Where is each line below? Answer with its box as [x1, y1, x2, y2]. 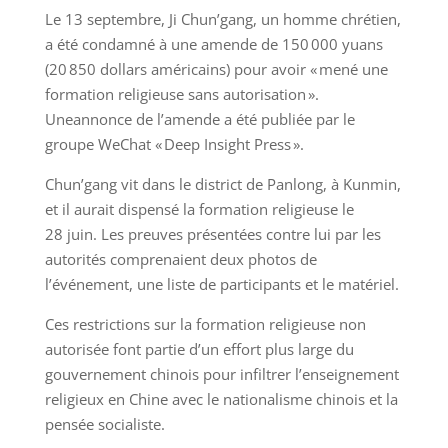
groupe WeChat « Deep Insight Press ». [44, 134, 304, 155]
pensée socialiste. [44, 414, 165, 435]
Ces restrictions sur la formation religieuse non [44, 314, 366, 335]
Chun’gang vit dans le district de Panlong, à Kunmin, [44, 174, 401, 195]
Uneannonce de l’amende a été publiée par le [44, 109, 355, 130]
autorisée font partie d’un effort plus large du [44, 339, 354, 360]
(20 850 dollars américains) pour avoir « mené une [44, 59, 388, 80]
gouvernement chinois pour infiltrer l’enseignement [44, 364, 399, 385]
